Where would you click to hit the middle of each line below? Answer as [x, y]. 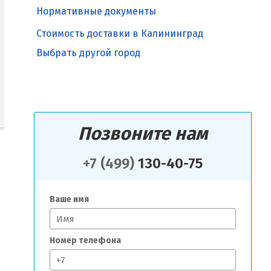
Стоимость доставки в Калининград [120, 37]
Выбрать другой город [88, 56]
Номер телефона [85, 241]
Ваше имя [69, 200]
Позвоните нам [143, 134]
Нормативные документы [96, 11]
